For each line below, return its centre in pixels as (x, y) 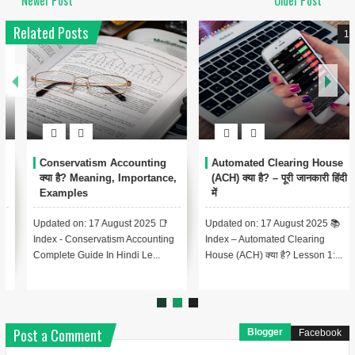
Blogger (265, 332)
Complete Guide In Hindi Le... (75, 256)
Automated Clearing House (256, 163)
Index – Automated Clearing (244, 240)
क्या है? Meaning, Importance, (86, 178)
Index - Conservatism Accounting (82, 240)
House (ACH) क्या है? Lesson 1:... (253, 256)
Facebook (321, 333)
